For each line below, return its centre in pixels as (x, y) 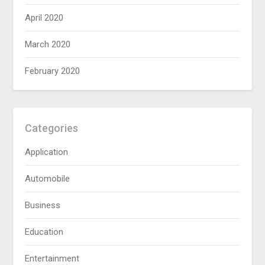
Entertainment (52, 258)
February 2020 (53, 71)
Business (43, 205)
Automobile (48, 179)
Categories (52, 128)
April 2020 (44, 18)
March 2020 (48, 44)
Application (47, 152)
